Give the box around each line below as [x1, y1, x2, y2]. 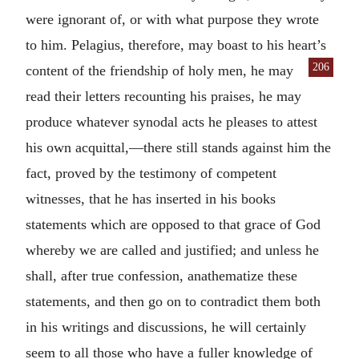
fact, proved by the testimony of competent [26, 164, 276, 181]
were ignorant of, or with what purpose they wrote [26, 10, 319, 27]
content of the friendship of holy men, [26, 62, 251, 79]
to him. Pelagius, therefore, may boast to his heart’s [26, 36, 326, 53]
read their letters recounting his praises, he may [26, 87, 301, 104]
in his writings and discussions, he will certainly [26, 318, 306, 335]
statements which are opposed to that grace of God [26, 216, 321, 232]
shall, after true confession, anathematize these [26, 267, 297, 284]
